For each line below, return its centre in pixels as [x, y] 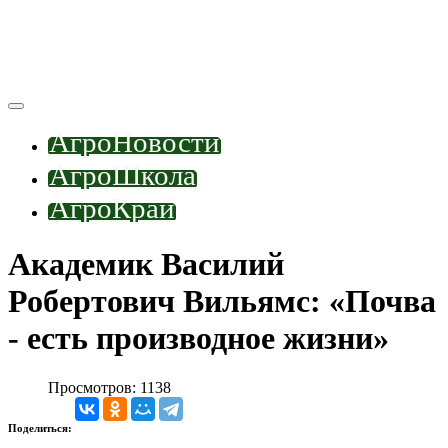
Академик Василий [146, 264]
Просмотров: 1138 [109, 387]
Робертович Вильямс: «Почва [222, 301]
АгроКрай [112, 207]
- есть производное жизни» [198, 338]
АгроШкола [122, 174]
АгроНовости [134, 141]
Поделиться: [41, 427]
